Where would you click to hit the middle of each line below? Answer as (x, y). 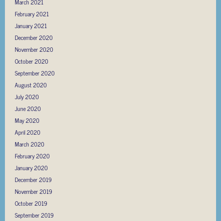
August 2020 (31, 85)
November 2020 (34, 50)
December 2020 (34, 38)
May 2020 (27, 121)
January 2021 (31, 26)
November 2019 (34, 192)
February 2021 (32, 14)
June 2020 (28, 109)
